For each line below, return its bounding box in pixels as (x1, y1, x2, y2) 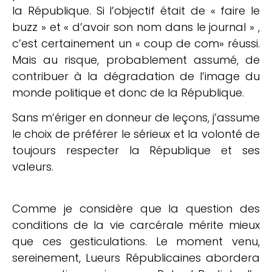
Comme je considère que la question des (12, 200, 260, 216)
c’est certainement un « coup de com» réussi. (12, 35, 260, 51)
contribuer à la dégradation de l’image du (12, 68, 260, 84)
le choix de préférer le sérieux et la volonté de (12, 126, 260, 142)
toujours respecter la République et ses (12, 143, 260, 158)
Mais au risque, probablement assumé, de (12, 52, 260, 67)
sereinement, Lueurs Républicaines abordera (12, 250, 260, 265)
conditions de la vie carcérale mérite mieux (12, 217, 260, 233)
